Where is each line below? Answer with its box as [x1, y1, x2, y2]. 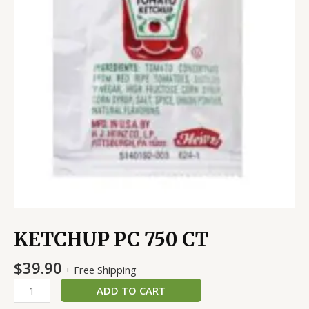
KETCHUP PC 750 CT [14, 227, 208, 251]
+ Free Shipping [65, 262, 137, 277]
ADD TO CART [96, 283, 166, 298]
